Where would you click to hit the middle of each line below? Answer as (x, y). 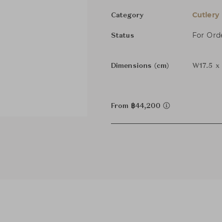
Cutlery (206, 15)
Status (123, 36)
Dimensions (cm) (140, 66)
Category (127, 15)
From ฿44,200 (137, 106)
